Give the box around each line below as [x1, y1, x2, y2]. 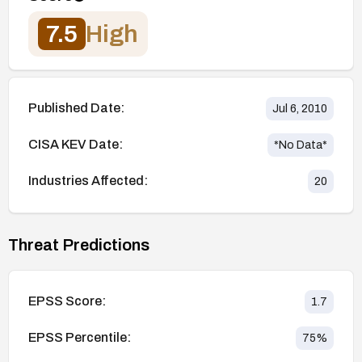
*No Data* [274, 138, 327, 151]
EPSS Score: [28, 294, 106, 309]
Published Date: [28, 101, 124, 116]
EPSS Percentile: [28, 330, 131, 345]
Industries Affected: [28, 174, 148, 188]
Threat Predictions [8, 235, 149, 254]
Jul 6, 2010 [272, 102, 327, 115]
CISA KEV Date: [28, 137, 123, 152]
